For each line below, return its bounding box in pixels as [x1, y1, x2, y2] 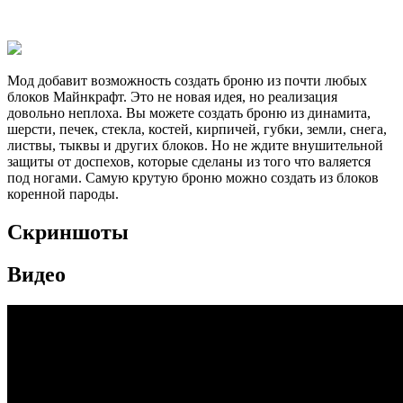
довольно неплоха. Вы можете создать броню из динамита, [7, 104, 371, 121]
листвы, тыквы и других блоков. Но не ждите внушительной [7, 137, 383, 153]
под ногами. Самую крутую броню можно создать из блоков [7, 169, 379, 185]
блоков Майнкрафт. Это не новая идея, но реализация [7, 88, 337, 104]
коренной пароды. [7, 185, 119, 201]
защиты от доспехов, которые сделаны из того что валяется [7, 153, 371, 169]
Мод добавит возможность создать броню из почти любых [7, 72, 367, 88]
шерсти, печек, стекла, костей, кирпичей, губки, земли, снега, [7, 121, 387, 137]
